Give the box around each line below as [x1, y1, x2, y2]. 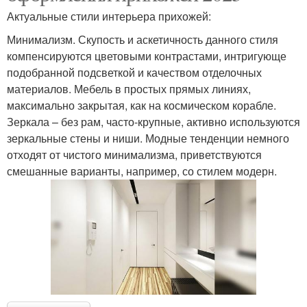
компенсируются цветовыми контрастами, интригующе [7, 47, 286, 64]
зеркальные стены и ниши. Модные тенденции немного [7, 130, 289, 146]
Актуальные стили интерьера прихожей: [7, 8, 211, 24]
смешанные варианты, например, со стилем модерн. [7, 162, 277, 179]
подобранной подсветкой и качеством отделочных [7, 64, 262, 80]
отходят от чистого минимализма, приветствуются [7, 146, 262, 162]
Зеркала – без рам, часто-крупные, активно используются [7, 113, 300, 130]
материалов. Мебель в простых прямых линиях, [7, 80, 251, 97]
